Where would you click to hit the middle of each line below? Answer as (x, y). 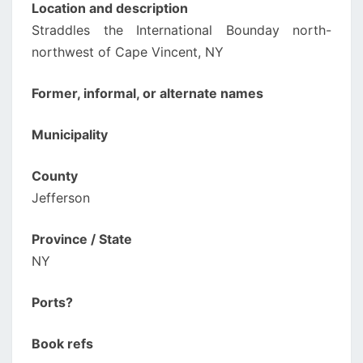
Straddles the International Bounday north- (181, 30)
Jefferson (61, 198)
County (55, 176)
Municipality (70, 135)
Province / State (82, 239)
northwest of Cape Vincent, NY (128, 52)
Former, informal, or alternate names (147, 93)
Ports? (52, 302)
